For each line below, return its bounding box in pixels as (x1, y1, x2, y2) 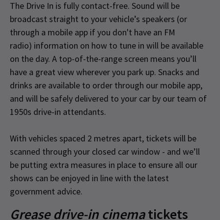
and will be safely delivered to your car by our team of (10, 92, 207, 104)
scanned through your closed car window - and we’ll (10, 145, 200, 157)
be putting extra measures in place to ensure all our (10, 159, 197, 170)
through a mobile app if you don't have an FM (10, 26, 175, 38)
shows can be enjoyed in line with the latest (10, 172, 169, 184)
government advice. (10, 185, 82, 197)
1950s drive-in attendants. (10, 106, 106, 117)
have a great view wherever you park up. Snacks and (10, 66, 199, 78)
